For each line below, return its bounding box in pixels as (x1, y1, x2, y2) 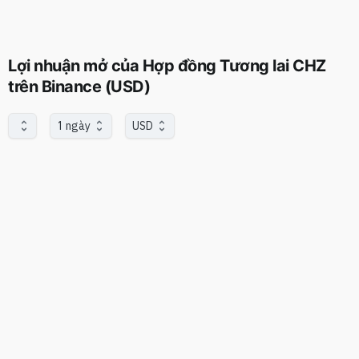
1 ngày (57, 118, 91, 133)
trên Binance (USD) (8, 77, 150, 96)
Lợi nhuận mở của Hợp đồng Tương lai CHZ (8, 56, 326, 75)
